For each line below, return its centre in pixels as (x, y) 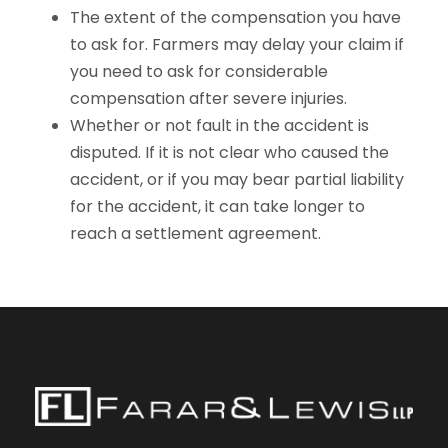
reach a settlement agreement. (195, 233)
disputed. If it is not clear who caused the (229, 152)
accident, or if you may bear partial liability (237, 179)
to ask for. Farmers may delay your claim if (237, 44)
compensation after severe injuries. (208, 98)
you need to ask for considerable (199, 71)
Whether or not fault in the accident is (219, 125)
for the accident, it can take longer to (217, 206)
